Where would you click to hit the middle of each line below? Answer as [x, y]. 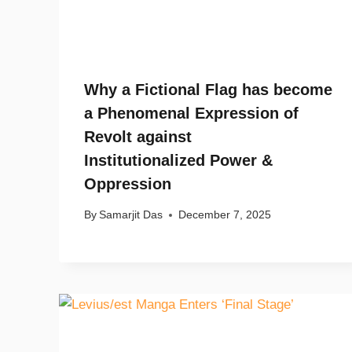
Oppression [128, 183]
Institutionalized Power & [178, 160]
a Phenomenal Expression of [191, 113]
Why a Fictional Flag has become [208, 89]
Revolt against [138, 136]
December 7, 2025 [225, 215]
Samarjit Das [131, 215]
